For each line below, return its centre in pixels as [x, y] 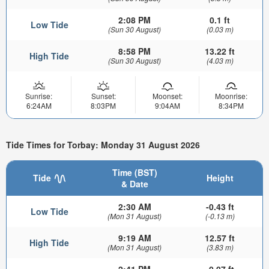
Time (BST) [134, 173]
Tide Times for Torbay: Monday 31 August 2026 [103, 144]
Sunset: [103, 96]
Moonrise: [231, 96]
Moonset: [167, 96]
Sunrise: [39, 96]
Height [220, 178]
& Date [134, 184]
